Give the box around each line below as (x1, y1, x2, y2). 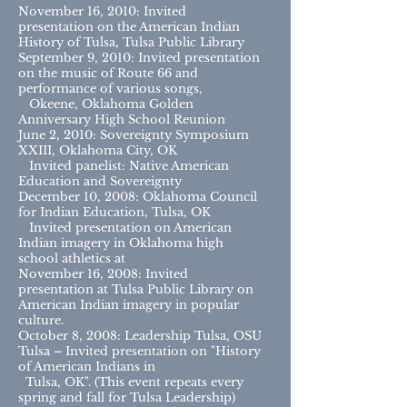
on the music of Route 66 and (18, 65, 198, 81)
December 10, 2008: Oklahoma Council (18, 189, 257, 204)
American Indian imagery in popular (18, 297, 239, 313)
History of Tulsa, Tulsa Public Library (18, 35, 244, 50)
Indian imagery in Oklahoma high (18, 235, 223, 251)
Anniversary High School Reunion (18, 112, 225, 127)
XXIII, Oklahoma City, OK (18, 143, 177, 158)
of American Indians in (18, 359, 163, 374)
